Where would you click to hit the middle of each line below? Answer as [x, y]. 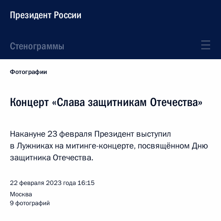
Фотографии [28, 72]
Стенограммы [37, 46]
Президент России [46, 15]
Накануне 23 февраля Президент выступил [91, 134]
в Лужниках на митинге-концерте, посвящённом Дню [109, 146]
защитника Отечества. [52, 158]
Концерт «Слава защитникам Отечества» [106, 102]
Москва [21, 194]
